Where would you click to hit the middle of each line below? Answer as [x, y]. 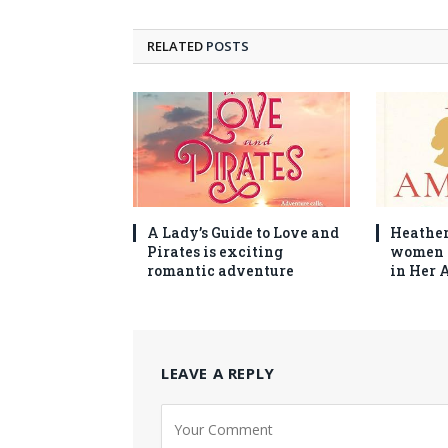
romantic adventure [220, 270]
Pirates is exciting [215, 251]
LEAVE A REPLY [218, 372]
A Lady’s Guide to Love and [243, 232]
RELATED [176, 45]
